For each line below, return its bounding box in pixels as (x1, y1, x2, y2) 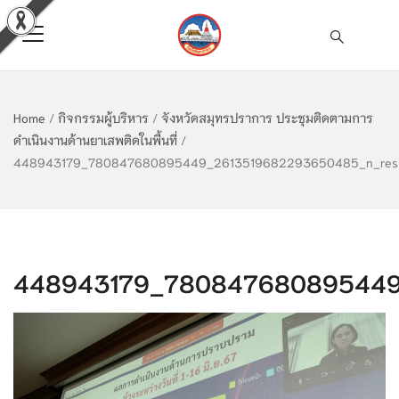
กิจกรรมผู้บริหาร (58, 110, 149, 126)
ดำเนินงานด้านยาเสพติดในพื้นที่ (13, 132, 177, 148)
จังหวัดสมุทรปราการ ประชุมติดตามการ (161, 110, 373, 126)
